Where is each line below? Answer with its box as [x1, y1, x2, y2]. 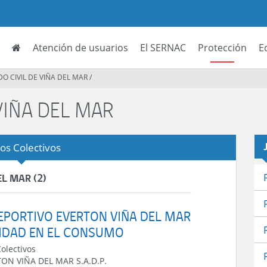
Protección [198, 41, 247, 54]
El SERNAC [140, 41, 186, 54]
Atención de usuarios [33, 41, 128, 54]
